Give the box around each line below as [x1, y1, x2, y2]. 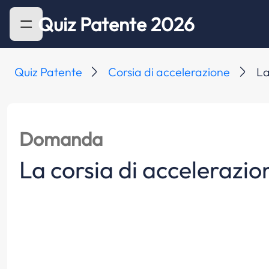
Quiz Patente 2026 [38, 12, 195, 36]
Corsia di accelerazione [108, 64, 231, 79]
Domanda [19, 127, 103, 151]
